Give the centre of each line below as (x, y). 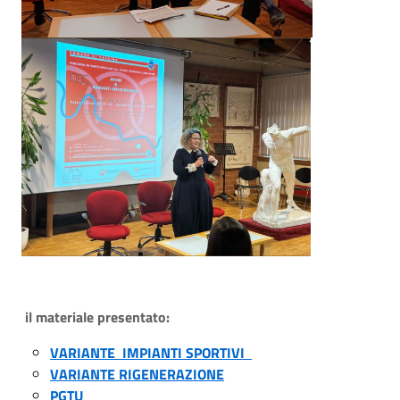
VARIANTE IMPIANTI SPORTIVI (149, 353)
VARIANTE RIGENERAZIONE (137, 374)
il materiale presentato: (103, 317)
